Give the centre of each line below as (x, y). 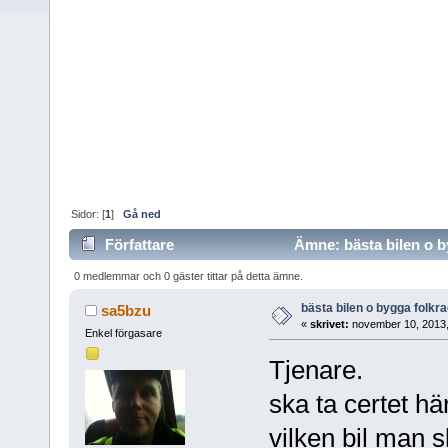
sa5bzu (126, 310)
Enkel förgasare (123, 332)
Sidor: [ (88, 213)
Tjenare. (315, 369)
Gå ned (142, 213)
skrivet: (329, 323)
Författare (140, 245)
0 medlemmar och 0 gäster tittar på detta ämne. (189, 275)
